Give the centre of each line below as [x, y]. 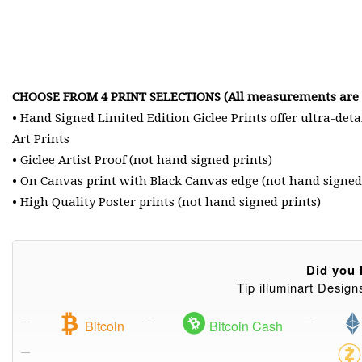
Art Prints [41, 139]
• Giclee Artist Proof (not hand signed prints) [142, 160]
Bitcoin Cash [245, 326]
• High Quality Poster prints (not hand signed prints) [166, 202]
